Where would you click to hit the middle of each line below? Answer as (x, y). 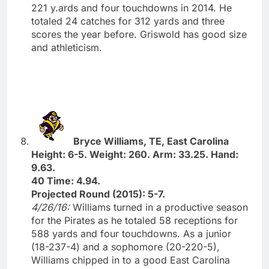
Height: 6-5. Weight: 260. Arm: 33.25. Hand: (135, 154)
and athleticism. (67, 47)
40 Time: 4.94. (66, 180)
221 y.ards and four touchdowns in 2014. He (131, 8)
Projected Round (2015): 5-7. (98, 194)
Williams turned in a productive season (160, 207)
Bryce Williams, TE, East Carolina (151, 141)
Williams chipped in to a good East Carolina (131, 260)
